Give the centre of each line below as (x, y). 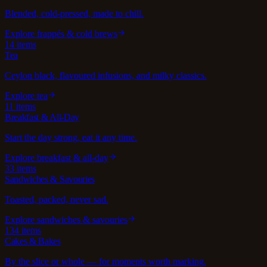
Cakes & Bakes (33, 241)
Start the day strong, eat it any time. (71, 137)
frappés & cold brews (77, 33)
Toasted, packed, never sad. (57, 199)
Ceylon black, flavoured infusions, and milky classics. (106, 75)
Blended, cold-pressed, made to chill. (74, 13)
